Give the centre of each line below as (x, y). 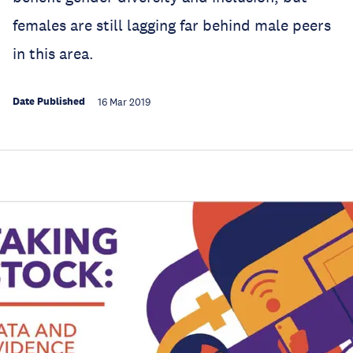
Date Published (49, 101)
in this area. (53, 54)
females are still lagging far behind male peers (172, 25)
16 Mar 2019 (124, 102)
